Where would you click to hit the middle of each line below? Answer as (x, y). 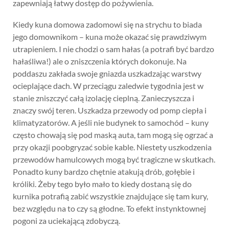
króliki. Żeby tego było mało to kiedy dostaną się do (102, 184)
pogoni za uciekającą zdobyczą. (66, 221)
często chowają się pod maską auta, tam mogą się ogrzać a (113, 135)
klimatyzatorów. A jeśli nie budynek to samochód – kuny (111, 122)
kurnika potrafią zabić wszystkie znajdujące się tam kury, (110, 196)
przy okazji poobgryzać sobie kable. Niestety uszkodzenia (112, 147)
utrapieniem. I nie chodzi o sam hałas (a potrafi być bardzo (113, 49)
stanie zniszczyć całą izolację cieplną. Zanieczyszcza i (104, 98)
